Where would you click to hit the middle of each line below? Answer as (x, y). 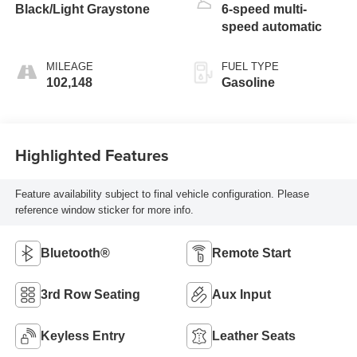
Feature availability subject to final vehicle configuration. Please (162, 194)
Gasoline (248, 82)
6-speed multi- (264, 9)
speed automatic (272, 26)
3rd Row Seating (90, 294)
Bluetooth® (75, 253)
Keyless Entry (82, 336)
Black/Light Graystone (82, 9)
